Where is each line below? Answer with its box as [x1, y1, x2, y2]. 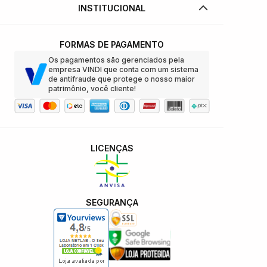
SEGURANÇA [85, 197, 138, 208]
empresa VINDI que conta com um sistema [48, 64, 198, 74]
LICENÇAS [90, 142, 133, 153]
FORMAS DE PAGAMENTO [60, 39, 164, 49]
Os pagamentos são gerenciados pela [48, 55, 184, 64]
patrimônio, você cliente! [48, 83, 136, 93]
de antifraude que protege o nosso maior [48, 74, 195, 83]
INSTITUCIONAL [78, 2, 145, 13]
